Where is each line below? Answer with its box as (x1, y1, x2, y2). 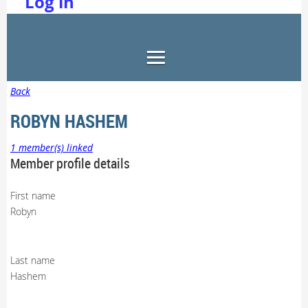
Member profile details (10, 153, 130, 173)
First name (10, 188, 56, 202)
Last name (10, 253, 55, 267)
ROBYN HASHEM (10, 109, 128, 134)
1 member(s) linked (10, 140, 93, 154)
